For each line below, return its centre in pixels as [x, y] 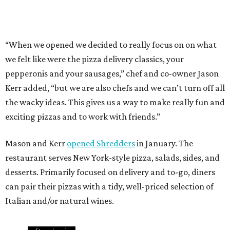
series [64, 91]
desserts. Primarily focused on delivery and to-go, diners [110, 32]
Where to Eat [75, 108]
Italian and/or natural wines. [60, 60]
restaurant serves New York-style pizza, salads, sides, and [112, 17]
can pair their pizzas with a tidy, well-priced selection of [109, 46]
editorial [42, 91]
